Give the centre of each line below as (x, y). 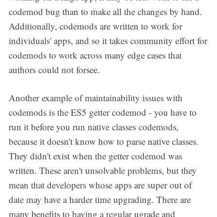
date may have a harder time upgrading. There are (100, 200)
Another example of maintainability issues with (95, 98)
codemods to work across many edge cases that (95, 55)
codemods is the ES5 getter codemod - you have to (102, 112)
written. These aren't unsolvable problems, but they (102, 170)
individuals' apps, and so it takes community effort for (108, 40)
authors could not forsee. (54, 69)
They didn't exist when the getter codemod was (95, 156)
